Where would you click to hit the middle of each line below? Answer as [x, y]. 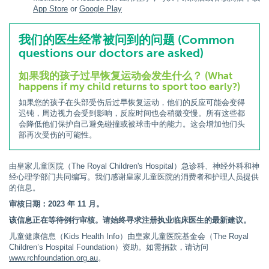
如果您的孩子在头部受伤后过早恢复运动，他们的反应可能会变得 [132, 102]
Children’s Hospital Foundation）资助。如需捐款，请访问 [109, 247]
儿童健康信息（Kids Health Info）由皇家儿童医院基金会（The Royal [129, 236]
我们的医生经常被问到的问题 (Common [126, 40]
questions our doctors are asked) [111, 53]
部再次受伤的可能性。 [58, 135]
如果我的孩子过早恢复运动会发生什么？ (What [125, 76]
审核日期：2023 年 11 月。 [56, 204]
